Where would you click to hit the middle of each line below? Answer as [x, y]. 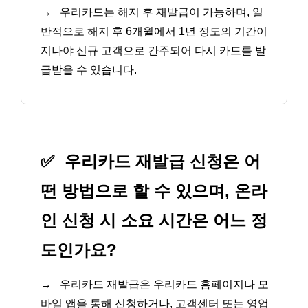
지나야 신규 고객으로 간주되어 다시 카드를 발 [153, 50]
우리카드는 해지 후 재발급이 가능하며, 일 [160, 12]
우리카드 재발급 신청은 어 [160, 162]
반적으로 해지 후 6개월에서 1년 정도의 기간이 [154, 31]
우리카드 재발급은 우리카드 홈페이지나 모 [163, 285]
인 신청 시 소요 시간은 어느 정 [154, 221]
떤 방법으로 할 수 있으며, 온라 [154, 191]
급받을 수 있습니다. [89, 69]
